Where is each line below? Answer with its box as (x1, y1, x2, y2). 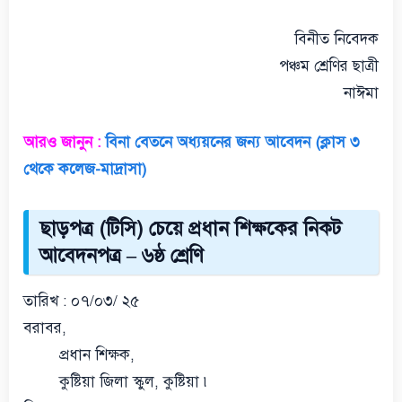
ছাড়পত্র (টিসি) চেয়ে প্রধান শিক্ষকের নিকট (39, 216, 341, 240)
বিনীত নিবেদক (294, 29, 379, 48)
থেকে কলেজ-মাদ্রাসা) (23, 160, 146, 179)
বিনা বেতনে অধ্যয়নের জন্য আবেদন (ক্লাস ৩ (105, 133, 360, 152)
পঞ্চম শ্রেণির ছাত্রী (279, 56, 379, 75)
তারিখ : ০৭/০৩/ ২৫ (23, 292, 139, 310)
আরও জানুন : (23, 133, 100, 152)
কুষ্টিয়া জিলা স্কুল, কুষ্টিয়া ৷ (59, 372, 210, 391)
